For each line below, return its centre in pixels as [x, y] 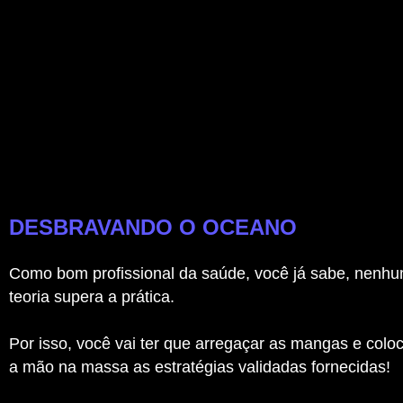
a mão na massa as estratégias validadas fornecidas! [200, 367]
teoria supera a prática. [92, 296]
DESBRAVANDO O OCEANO [153, 227]
